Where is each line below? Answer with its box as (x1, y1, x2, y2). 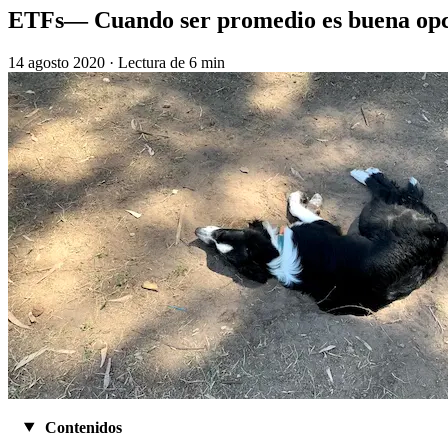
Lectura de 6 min (118, 53, 225, 71)
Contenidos (40, 418, 122, 436)
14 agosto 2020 (8, 53, 105, 71)
